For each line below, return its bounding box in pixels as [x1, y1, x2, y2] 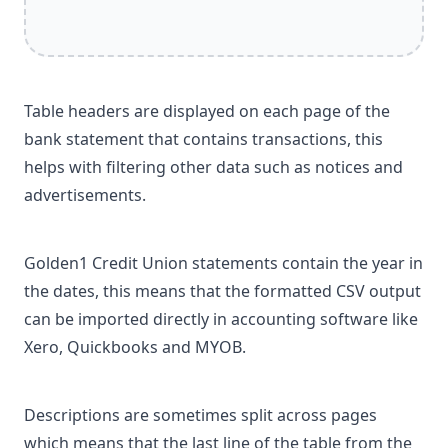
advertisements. [24, 184, 146, 206]
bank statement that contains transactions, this [24, 128, 383, 150]
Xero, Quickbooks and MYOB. [24, 336, 246, 358]
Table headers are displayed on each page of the [24, 100, 390, 122]
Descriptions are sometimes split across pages [24, 404, 377, 426]
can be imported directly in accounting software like [24, 308, 418, 330]
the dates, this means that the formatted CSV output [24, 280, 421, 302]
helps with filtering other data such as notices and [24, 156, 403, 178]
